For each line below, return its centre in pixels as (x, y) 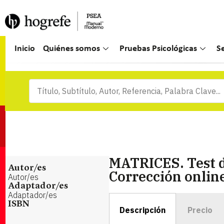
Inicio (25, 49)
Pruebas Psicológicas (158, 49)
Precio (200, 210)
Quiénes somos (72, 49)
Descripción (142, 210)
